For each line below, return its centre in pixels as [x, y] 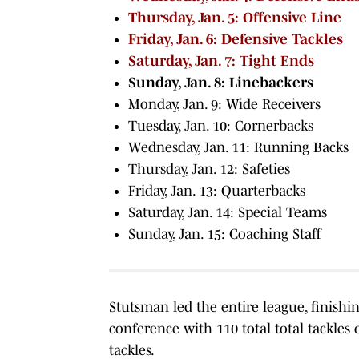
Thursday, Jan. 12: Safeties [209, 169]
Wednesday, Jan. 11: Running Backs [238, 147]
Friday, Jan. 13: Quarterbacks [217, 190]
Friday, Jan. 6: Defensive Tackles [236, 39]
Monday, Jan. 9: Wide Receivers [224, 104]
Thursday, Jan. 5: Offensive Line [235, 17]
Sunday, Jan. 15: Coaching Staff [225, 234]
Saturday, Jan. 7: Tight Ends [221, 61]
